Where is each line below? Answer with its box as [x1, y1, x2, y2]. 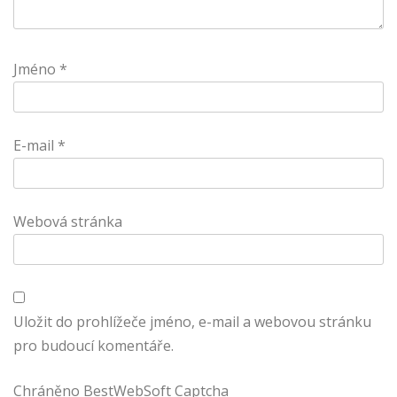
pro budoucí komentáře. [13, 335, 174, 355]
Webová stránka [13, 211, 122, 231]
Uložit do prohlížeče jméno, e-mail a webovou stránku [13, 311, 371, 331]
